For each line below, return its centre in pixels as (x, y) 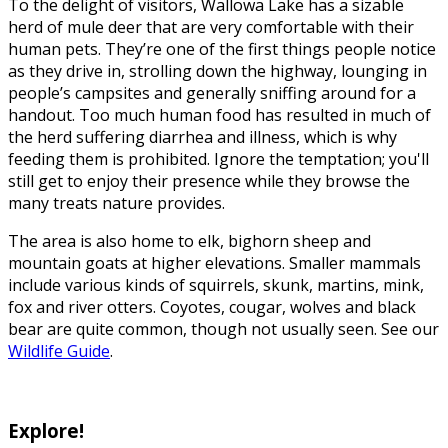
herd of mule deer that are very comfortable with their (211, 26)
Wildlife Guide (59, 350)
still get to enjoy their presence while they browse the (209, 180)
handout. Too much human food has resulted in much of (219, 114)
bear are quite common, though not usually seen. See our (223, 328)
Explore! (46, 431)
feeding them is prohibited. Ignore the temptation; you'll (218, 158)
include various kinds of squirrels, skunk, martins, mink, (216, 284)
